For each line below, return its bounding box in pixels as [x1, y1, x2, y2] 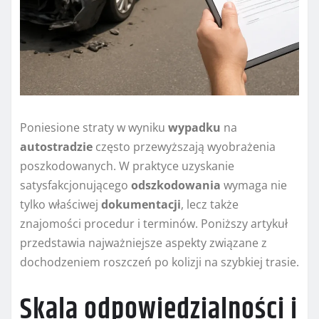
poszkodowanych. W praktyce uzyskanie [20, 158, 234, 174]
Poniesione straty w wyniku [20, 120, 168, 136]
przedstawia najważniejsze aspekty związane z [20, 235, 267, 251]
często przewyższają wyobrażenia [93, 139, 276, 155]
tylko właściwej [20, 197, 101, 213]
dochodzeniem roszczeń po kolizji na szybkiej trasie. [20, 254, 299, 271]
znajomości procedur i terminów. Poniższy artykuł [20, 216, 288, 232]
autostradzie [20, 139, 93, 155]
